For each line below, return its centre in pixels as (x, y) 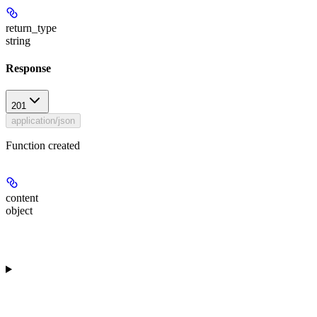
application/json (43, 121)
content (22, 198)
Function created (43, 146)
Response (28, 68)
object (19, 211)
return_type (31, 28)
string (18, 40)
